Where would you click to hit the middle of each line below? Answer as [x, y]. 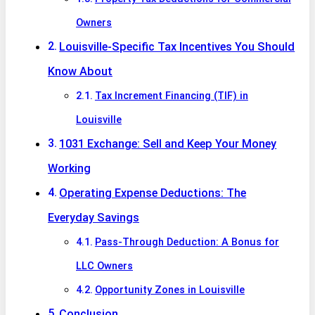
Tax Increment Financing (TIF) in [171, 95]
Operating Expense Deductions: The [153, 193]
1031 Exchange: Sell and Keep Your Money [168, 143]
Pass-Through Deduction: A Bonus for [187, 242]
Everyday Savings [94, 217]
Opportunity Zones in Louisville [169, 289]
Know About [80, 71]
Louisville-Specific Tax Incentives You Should [177, 46]
